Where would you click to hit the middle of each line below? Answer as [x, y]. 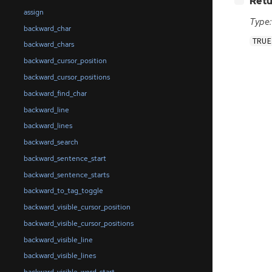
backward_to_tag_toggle [63, 191]
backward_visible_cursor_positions [78, 223]
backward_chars [49, 45]
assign [33, 12]
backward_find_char [55, 93]
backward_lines [48, 126]
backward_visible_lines [59, 256]
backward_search [51, 142]
